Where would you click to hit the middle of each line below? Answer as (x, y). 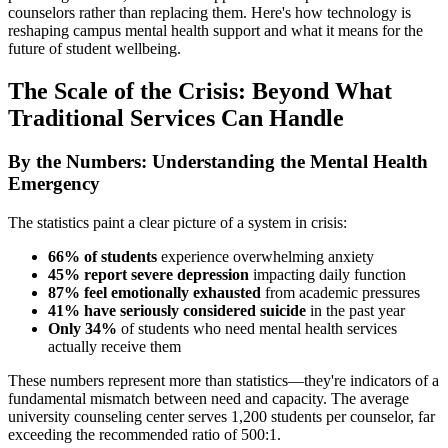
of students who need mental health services (257, 329)
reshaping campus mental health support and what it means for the (215, 30)
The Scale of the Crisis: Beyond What (200, 90)
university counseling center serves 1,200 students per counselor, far (221, 417)
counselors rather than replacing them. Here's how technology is (209, 12)
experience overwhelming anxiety (265, 257)
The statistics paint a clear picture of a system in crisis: (177, 223)
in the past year (355, 311)
